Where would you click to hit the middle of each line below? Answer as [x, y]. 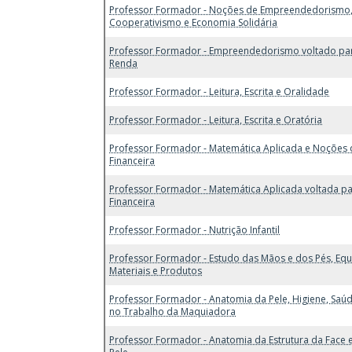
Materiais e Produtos [156, 270]
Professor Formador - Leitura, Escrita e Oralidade [219, 91]
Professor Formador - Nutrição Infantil [194, 229]
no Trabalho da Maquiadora [172, 311]
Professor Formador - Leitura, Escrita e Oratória [216, 119]
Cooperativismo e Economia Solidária [193, 22]
